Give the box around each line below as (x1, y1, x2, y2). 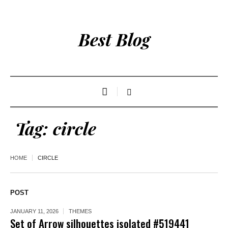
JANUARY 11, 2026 (10, 208, 59, 215)
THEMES (69, 208, 92, 215)
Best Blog (78, 27, 150, 51)
